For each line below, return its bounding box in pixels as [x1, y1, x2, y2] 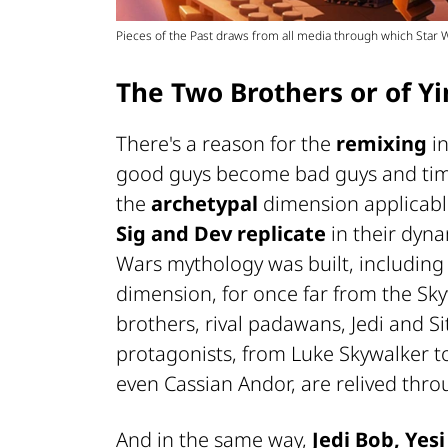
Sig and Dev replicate [116, 219, 326, 247]
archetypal [151, 189, 258, 217]
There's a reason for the [116, 129, 336, 157]
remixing [336, 129, 427, 157]
